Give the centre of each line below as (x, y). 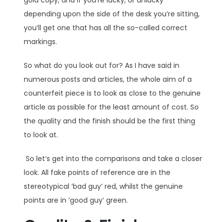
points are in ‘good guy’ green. (76, 200)
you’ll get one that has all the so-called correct (106, 28)
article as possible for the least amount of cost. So (111, 107)
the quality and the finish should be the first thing (110, 121)
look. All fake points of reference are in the (97, 172)
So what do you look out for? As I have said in (102, 65)
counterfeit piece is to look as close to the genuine (112, 93)
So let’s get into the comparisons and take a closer (114, 158)
